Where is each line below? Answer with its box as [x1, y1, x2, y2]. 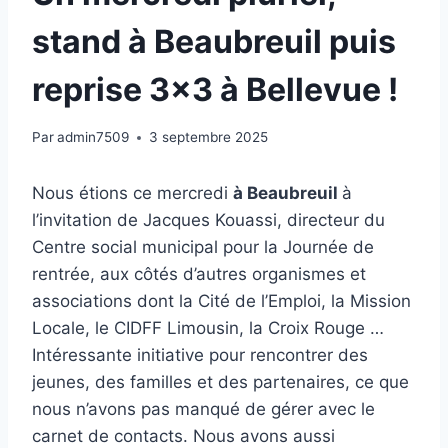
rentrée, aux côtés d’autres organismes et [32, 264, 366, 285]
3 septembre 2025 [149, 129, 269, 146]
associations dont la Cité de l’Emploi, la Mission [32, 291, 411, 312]
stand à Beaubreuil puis [32, 21, 396, 61]
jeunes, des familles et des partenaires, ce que [32, 372, 409, 393]
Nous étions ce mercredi [32, 183, 233, 204]
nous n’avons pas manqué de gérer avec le [32, 399, 375, 420]
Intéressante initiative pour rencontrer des [32, 345, 368, 366]
